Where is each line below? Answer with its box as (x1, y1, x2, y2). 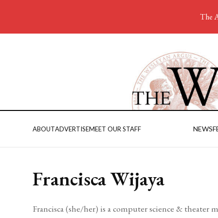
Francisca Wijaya (33, 165, 165, 191)
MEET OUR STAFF (89, 125, 142, 133)
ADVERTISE (55, 125, 90, 133)
